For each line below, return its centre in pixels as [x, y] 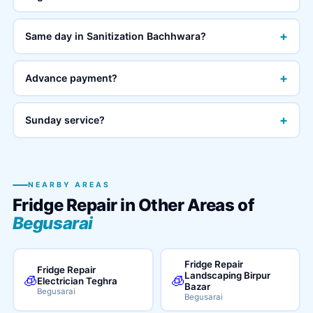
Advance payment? [72, 78]
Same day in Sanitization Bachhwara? [116, 36]
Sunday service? [65, 120]
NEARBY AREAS [69, 185]
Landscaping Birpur [227, 275]
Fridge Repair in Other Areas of [133, 205]
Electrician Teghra [78, 281]
